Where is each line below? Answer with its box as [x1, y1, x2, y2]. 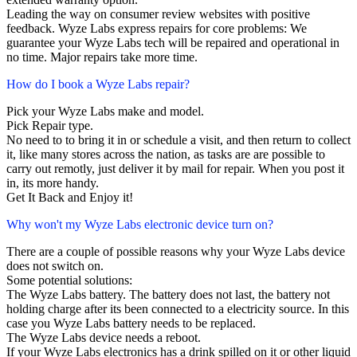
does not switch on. [6, 259, 104, 273]
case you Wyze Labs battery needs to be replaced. [6, 316, 256, 331]
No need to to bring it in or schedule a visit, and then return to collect [6, 133, 351, 147]
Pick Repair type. [6, 119, 93, 133]
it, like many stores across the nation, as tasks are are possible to [6, 147, 325, 162]
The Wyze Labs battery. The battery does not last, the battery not [6, 288, 330, 302]
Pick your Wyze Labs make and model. [6, 104, 204, 119]
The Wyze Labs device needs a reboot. [6, 331, 201, 345]
